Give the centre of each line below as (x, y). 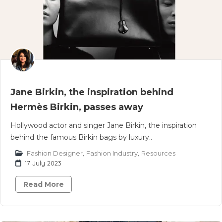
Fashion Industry (112, 153)
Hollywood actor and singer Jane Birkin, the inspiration (104, 125)
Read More (44, 184)
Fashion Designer (55, 153)
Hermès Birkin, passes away (77, 107)
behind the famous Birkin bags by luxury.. (81, 137)
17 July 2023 (43, 163)
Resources (158, 153)
